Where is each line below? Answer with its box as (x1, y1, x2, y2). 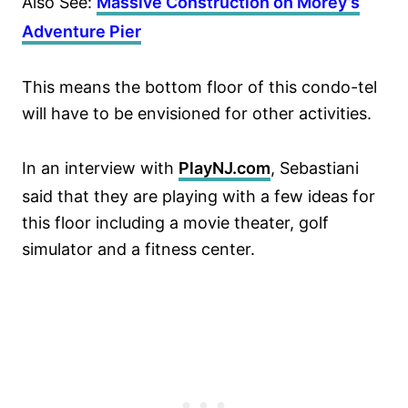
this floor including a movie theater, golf (22, 213, 329, 233)
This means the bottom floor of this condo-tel (22, 77, 377, 97)
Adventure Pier (22, 22, 141, 42)
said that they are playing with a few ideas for (22, 187, 375, 207)
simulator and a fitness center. (22, 240, 255, 260)
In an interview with (22, 158, 178, 178)
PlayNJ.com (178, 158, 270, 178)
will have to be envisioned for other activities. (22, 104, 372, 124)
